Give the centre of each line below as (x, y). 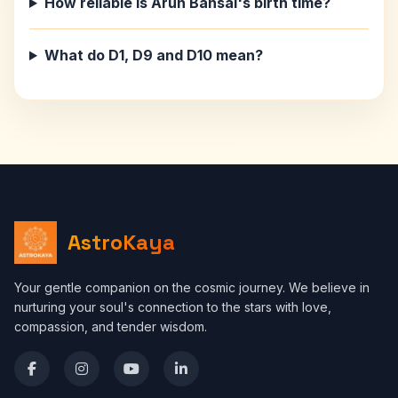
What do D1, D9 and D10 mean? (153, 55)
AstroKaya (121, 242)
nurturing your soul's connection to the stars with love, (173, 307)
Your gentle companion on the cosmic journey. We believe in (192, 287)
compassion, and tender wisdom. (111, 326)
